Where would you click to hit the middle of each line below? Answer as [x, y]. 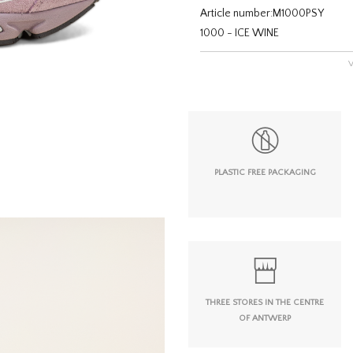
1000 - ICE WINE [240, 33]
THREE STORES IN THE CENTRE [265, 302]
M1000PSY [298, 13]
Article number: [236, 13]
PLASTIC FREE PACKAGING [265, 172]
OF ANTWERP [265, 318]
